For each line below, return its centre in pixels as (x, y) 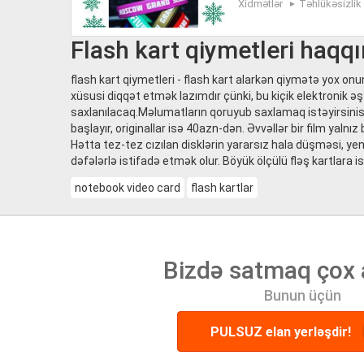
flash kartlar (222, 188)
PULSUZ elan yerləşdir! (282, 332)
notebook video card (128, 188)
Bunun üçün (302, 295)
